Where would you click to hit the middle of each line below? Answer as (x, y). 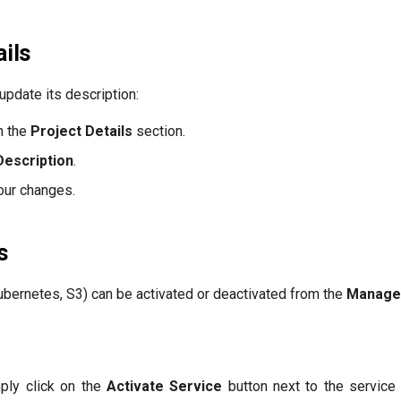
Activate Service (164, 386)
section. (159, 131)
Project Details (81, 131)
